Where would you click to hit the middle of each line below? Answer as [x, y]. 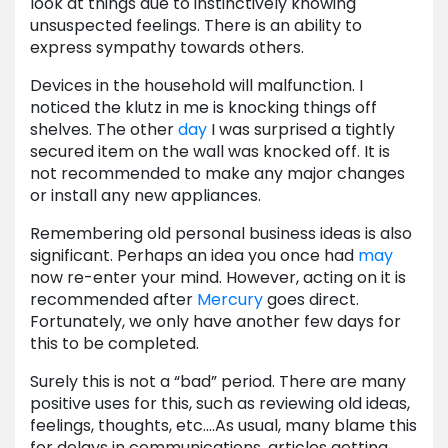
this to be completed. [114, 344]
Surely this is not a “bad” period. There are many [218, 382]
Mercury [230, 300]
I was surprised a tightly [301, 130]
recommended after [113, 300]
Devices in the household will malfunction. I [196, 86]
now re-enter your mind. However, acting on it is [218, 278]
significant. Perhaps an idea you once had [194, 256]
